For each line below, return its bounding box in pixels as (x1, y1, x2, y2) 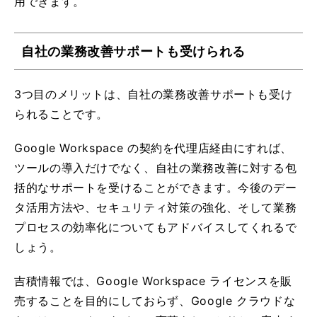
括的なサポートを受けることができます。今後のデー (14, 180, 297, 195)
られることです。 (14, 106, 109, 121)
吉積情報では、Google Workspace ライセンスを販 (14, 273, 292, 288)
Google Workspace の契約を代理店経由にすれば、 (14, 140, 292, 155)
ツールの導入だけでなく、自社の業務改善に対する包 (14, 160, 297, 175)
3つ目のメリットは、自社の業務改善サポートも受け (14, 86, 293, 101)
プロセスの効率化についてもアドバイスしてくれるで (14, 219, 297, 234)
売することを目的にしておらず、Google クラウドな (14, 293, 296, 308)
